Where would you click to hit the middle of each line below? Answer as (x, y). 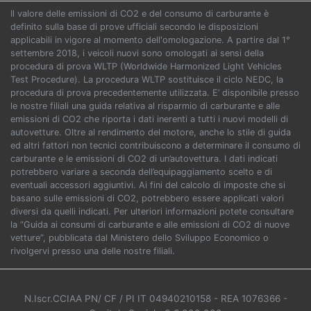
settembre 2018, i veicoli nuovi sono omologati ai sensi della (137, 53)
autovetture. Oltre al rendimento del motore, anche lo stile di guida (151, 133)
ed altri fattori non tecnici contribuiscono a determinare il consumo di (155, 146)
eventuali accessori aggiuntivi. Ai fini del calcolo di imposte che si (148, 185)
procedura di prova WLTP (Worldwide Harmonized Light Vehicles (146, 67)
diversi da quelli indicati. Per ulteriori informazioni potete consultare (152, 212)
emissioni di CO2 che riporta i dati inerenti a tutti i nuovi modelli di (149, 119)
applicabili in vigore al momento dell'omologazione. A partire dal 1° (150, 40)
